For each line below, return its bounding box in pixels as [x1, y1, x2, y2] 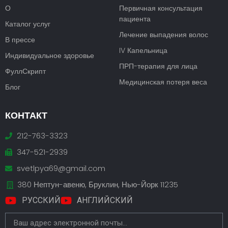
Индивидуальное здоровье [5, 50, 94, 61]
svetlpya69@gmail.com [16, 163, 105, 174]
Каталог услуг [5, 19, 50, 30]
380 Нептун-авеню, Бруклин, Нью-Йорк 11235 [17, 179, 178, 190]
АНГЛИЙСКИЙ [77, 195, 133, 206]
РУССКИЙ [21, 195, 61, 206]
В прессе [5, 35, 35, 45]
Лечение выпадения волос [119, 30, 208, 40]
